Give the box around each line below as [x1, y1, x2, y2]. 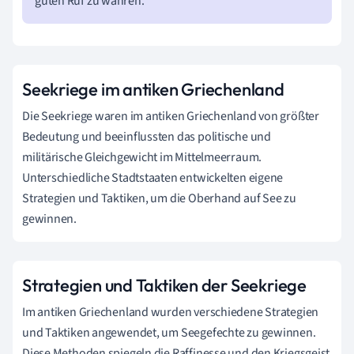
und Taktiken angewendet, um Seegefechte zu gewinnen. [22, 323, 316, 341]
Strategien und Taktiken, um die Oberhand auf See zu [22, 189, 296, 207]
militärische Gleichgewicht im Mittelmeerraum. [22, 148, 262, 166]
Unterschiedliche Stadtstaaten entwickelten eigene [22, 168, 284, 186]
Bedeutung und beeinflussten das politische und [22, 127, 271, 145]
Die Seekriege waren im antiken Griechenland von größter [22, 107, 319, 125]
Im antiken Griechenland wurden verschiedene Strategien [22, 303, 319, 321]
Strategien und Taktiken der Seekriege [22, 273, 307, 296]
